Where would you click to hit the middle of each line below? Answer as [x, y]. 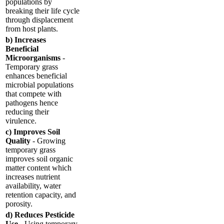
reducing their [27, 111]
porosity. [19, 203]
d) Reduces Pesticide [40, 214]
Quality [18, 140]
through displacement [39, 19]
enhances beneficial [36, 75]
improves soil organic [39, 158]
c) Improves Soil [33, 131]
